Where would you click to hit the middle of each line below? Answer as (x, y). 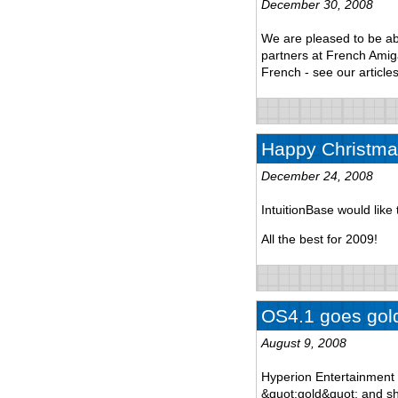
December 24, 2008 (317, 175)
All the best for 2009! (319, 239)
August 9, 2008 (304, 342)
